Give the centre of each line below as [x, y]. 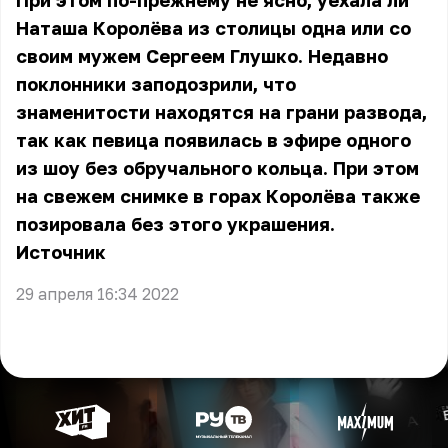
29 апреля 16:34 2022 [97, 294]
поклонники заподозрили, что [156, 84]
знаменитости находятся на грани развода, [221, 112]
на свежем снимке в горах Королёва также [218, 196]
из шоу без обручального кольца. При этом [217, 168]
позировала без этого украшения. [175, 224]
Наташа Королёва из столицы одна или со [213, 28]
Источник [61, 252]
